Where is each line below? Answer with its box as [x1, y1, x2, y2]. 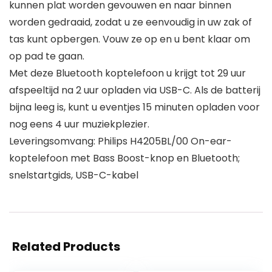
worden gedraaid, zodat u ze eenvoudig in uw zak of [9, 15, 252, 29]
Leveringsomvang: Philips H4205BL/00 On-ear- [9, 134, 232, 148]
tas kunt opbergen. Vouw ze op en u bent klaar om [9, 32, 250, 46]
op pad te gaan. [9, 49, 84, 63]
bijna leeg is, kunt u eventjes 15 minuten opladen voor [9, 100, 260, 114]
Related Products [12, 238, 120, 255]
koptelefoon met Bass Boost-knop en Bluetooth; [9, 151, 240, 165]
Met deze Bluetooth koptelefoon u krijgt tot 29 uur [9, 66, 246, 80]
